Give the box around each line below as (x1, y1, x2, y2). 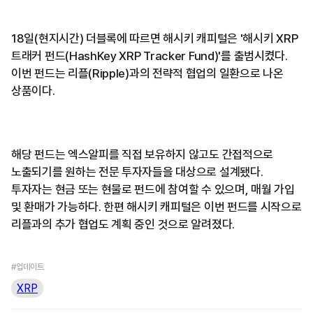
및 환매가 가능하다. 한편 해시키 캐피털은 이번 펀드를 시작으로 (11, 200, 302, 214)
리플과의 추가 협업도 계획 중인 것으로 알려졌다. (11, 217, 235, 232)
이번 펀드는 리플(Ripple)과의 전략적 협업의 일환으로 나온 (11, 66, 284, 81)
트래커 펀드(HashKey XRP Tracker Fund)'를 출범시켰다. (11, 49, 288, 64)
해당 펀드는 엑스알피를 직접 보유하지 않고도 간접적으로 (11, 147, 274, 162)
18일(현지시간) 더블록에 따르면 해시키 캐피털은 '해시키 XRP (11, 31, 298, 46)
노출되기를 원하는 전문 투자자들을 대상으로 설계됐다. (11, 165, 263, 180)
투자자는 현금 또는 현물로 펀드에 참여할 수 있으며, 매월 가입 (11, 182, 295, 197)
